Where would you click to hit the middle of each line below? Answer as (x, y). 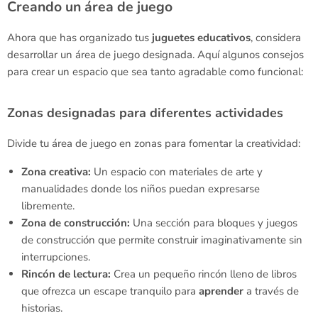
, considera (276, 38)
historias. (42, 308)
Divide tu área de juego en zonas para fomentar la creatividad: (154, 143)
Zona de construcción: (76, 223)
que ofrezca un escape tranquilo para (110, 291)
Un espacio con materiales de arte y (177, 172)
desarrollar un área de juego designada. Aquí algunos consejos (155, 55)
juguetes (173, 38)
